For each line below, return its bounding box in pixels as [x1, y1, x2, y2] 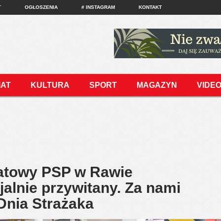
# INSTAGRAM [81, 4, 115, 10]
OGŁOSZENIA [25, 4, 58, 10]
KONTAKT [139, 4, 162, 10]
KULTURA [31, 81, 70, 89]
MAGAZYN [137, 81, 177, 89]
